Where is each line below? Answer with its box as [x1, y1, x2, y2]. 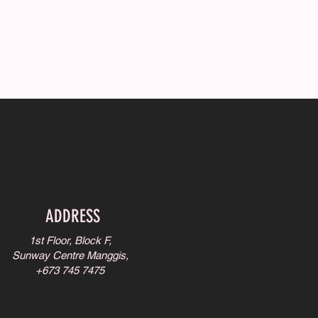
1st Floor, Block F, [28, 234, 111, 246]
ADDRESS [45, 206, 100, 226]
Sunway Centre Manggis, [11, 249, 128, 261]
